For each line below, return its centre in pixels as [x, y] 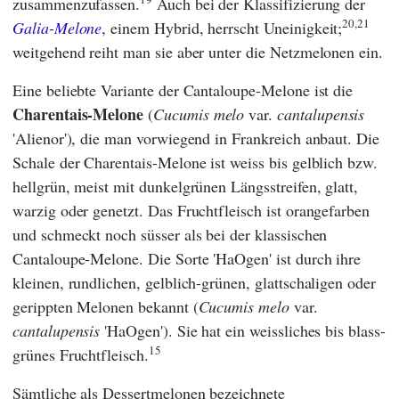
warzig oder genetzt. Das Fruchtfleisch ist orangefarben [191, 210]
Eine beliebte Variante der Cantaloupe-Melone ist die [183, 90]
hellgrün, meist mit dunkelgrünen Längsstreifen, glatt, [186, 186]
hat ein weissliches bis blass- [293, 330]
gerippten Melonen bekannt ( [106, 306]
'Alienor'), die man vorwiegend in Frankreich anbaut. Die [196, 138]
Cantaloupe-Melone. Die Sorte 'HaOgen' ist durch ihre [187, 258]
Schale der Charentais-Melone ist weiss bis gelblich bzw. [195, 162]
